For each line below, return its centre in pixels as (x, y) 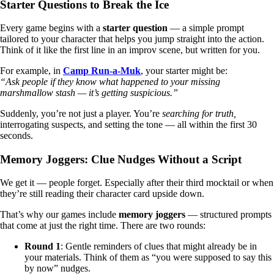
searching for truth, (199, 114)
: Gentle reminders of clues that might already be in (159, 246)
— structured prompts (228, 214)
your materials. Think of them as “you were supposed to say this (148, 257)
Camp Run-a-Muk (102, 71)
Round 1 (43, 246)
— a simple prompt (206, 28)
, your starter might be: (184, 71)
